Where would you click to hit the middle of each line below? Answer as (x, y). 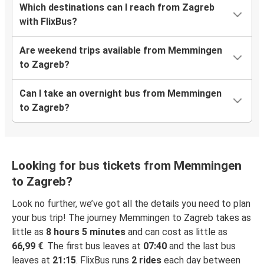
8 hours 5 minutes (86, 232)
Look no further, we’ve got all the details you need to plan (131, 204)
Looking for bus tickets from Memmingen (127, 166)
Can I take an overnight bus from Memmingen (121, 94)
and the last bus (201, 246)
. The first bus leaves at (93, 246)
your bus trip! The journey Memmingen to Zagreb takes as (131, 218)
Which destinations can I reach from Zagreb (117, 8)
